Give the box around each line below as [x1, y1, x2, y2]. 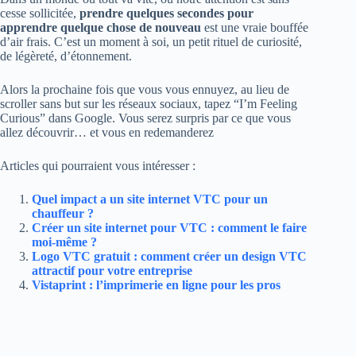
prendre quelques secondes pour [79, 6, 253, 20]
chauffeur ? [32, 207, 94, 220]
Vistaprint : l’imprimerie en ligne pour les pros [32, 278, 281, 292]
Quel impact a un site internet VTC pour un [32, 192, 268, 206]
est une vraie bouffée [201, 21, 308, 34]
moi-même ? [32, 235, 97, 249]
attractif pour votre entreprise [32, 264, 192, 277]
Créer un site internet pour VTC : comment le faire [32, 221, 307, 234]
